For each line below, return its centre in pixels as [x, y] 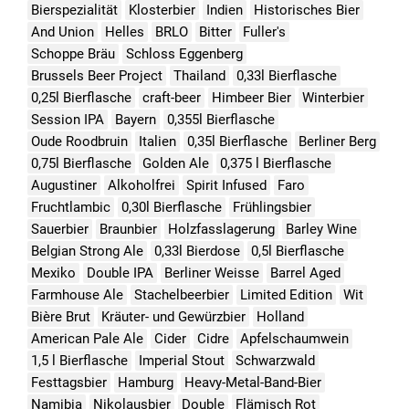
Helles [125, 32]
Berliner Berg [337, 142]
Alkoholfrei [142, 185]
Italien [157, 142]
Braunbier [128, 229]
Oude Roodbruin [79, 142]
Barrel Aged [305, 273]
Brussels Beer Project [97, 76]
